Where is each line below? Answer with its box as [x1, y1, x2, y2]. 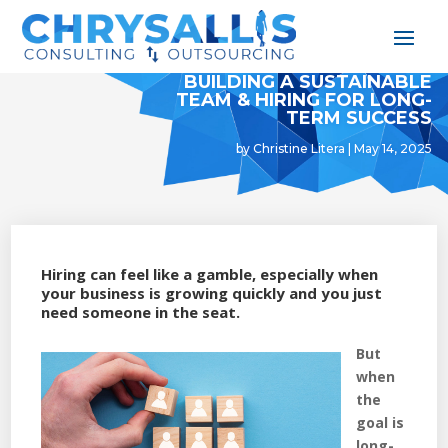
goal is [356, 412, 405, 432]
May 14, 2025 [353, 140, 432, 156]
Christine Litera [252, 140, 345, 156]
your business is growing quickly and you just [41, 282, 383, 303]
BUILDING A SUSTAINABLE [183, 70, 432, 93]
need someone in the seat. [41, 301, 241, 322]
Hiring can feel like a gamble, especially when [41, 263, 379, 284]
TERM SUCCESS [285, 106, 432, 129]
